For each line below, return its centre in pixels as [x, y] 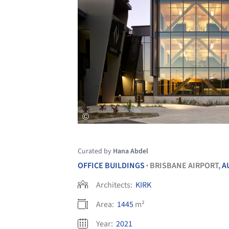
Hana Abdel [131, 151]
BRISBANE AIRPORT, [186, 165]
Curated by [95, 151]
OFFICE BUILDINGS [111, 165]
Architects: [115, 185]
